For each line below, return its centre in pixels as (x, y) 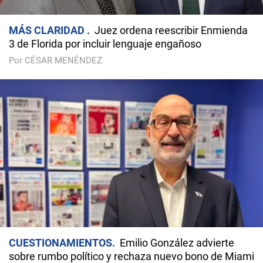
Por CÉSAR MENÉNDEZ (55, 61)
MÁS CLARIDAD (48, 31)
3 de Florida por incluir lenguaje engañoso (105, 44)
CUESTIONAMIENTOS (60, 243)
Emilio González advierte (177, 243)
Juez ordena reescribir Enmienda (171, 31)
